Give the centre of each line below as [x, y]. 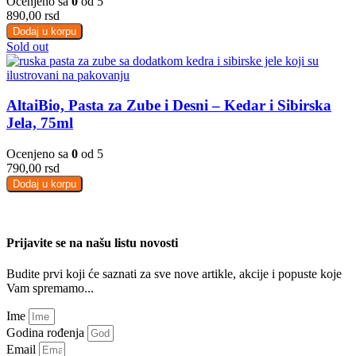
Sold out [27, 46]
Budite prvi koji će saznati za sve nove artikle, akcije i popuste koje [174, 274]
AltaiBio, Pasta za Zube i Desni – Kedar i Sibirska [169, 106]
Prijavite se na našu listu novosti [92, 243]
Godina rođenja [47, 333]
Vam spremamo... [50, 288]
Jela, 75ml [40, 123]
